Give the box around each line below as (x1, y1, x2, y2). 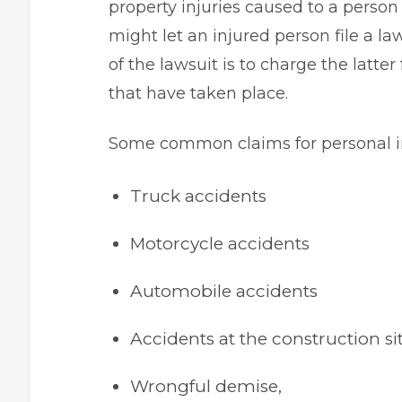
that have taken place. (109, 83, 293, 103)
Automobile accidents (130, 281, 318, 301)
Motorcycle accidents (130, 233, 310, 254)
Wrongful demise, (130, 376, 282, 397)
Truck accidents (130, 186, 267, 206)
